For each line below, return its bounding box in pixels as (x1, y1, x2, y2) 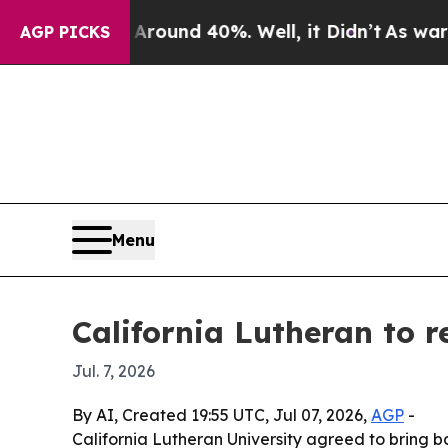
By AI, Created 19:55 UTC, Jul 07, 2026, (72, 404, 371, 425)
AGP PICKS (20, 22, 110, 42)
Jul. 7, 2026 (72, 360, 155, 381)
